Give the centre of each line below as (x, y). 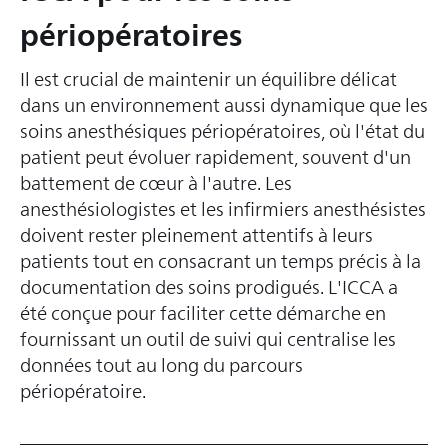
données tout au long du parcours (161, 365)
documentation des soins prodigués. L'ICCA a (209, 287)
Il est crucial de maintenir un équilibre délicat (208, 79)
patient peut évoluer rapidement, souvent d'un (215, 157)
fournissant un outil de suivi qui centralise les (208, 339)
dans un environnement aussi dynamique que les (224, 105)
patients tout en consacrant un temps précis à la (220, 261)
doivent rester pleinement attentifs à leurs (196, 235)
